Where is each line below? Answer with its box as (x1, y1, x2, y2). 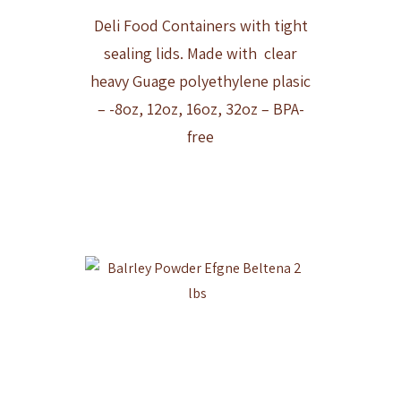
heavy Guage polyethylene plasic (90, 70, 311, 91)
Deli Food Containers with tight (93, 14, 308, 36)
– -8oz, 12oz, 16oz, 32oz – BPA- (97, 98, 304, 119)
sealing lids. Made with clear (104, 42, 297, 64)
